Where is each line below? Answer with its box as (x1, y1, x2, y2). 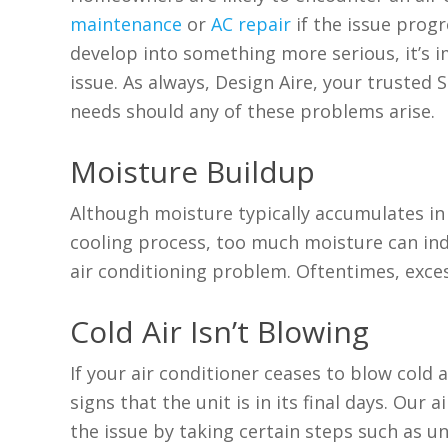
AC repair (211, 12, 292, 37)
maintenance (70, 12, 183, 37)
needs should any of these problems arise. (70, 99, 436, 124)
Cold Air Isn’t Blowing (70, 311, 370, 353)
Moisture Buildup (70, 151, 316, 193)
